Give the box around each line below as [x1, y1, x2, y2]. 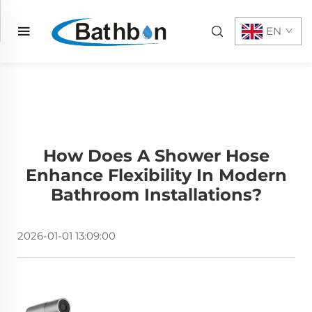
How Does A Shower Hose [42, 146, 270, 166]
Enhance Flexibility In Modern [25, 165, 287, 185]
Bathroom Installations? [50, 185, 262, 205]
